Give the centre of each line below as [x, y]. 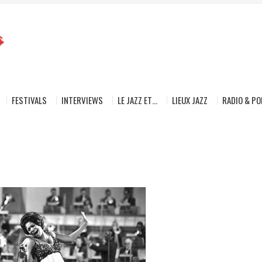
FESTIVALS [29, 100]
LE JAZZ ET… [137, 100]
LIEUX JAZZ [190, 100]
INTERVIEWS [82, 100]
